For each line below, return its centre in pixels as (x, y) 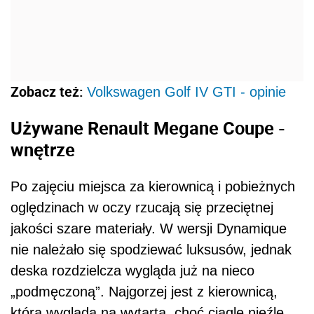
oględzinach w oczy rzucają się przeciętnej (142, 207)
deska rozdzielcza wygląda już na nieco (132, 270)
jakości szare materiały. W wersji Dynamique (149, 228)
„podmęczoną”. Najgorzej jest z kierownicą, (144, 291)
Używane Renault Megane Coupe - (148, 128)
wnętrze (43, 150)
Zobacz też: (49, 91)
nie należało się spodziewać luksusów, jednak (151, 249)
